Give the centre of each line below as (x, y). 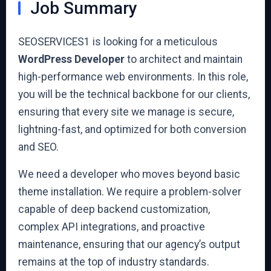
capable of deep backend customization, (114, 209)
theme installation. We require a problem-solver (130, 192)
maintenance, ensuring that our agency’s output (129, 244)
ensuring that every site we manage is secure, (126, 112)
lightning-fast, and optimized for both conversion (132, 129)
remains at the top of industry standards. (114, 262)
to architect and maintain (184, 59)
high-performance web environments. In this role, (133, 77)
